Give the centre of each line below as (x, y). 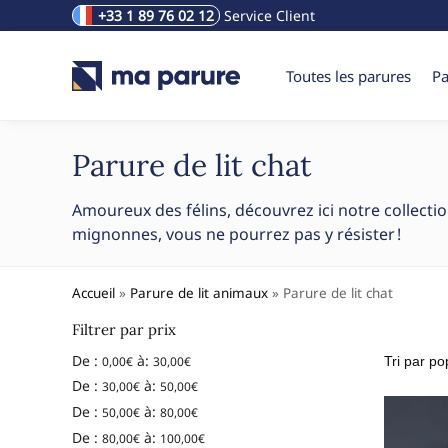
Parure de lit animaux (199, 293)
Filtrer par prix (124, 329)
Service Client (267, 15)
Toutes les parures (349, 76)
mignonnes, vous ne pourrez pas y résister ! (236, 234)
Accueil (93, 293)
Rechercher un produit (141, 29)
